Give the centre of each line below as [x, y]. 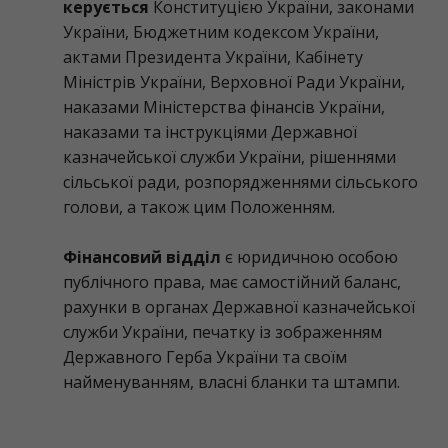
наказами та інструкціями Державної [210, 132]
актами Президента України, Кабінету [213, 57]
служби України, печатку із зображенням [222, 332]
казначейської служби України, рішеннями [229, 157]
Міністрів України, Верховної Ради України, [234, 82]
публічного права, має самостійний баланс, [232, 282]
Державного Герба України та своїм [205, 357]
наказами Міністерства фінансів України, [224, 107]
